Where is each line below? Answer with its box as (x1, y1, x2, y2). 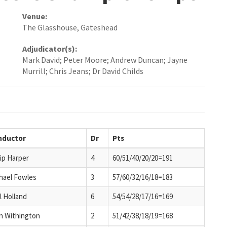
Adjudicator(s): (22, 44, 77, 54)
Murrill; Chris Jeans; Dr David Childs (22, 66, 143, 77)
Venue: (22, 11, 47, 22)
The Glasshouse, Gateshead (22, 22, 118, 33)
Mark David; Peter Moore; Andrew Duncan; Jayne (22, 55, 187, 65)
